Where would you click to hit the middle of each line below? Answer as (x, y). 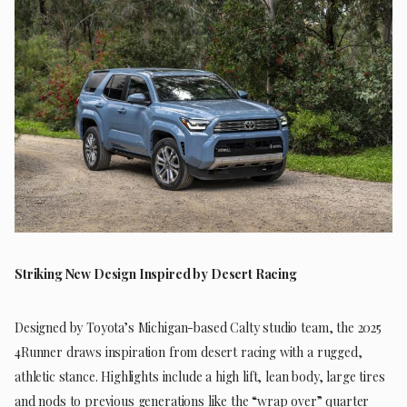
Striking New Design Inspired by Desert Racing (156, 273)
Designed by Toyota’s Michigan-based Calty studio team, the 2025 (198, 327)
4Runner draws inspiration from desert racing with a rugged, (189, 352)
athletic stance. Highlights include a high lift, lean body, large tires (200, 376)
